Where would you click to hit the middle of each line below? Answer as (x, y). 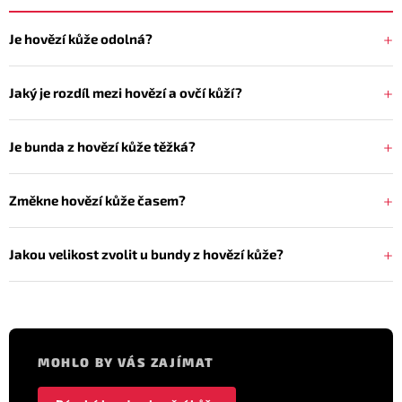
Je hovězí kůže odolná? (81, 39)
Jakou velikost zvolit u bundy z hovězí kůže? (146, 254)
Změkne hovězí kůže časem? (97, 201)
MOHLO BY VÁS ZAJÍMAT (126, 362)
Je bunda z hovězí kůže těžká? (102, 147)
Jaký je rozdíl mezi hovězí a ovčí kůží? (126, 93)
